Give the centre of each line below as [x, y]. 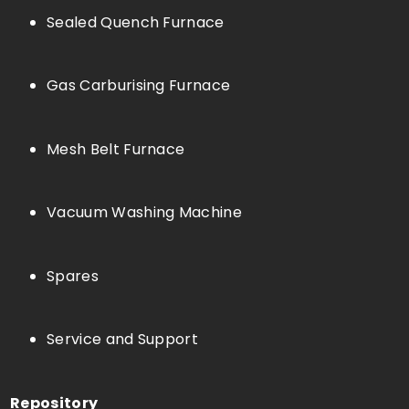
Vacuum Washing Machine [145, 213]
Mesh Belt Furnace [116, 149]
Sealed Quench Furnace [136, 22]
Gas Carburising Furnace [139, 86]
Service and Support [123, 340]
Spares [73, 276]
